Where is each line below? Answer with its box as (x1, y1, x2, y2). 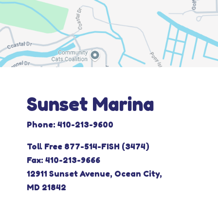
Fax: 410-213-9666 (27, 155, 100, 165)
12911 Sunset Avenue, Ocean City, (27, 168, 162, 179)
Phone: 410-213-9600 (27, 119, 113, 130)
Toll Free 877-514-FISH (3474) (27, 141, 149, 152)
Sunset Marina (27, 92, 154, 116)
